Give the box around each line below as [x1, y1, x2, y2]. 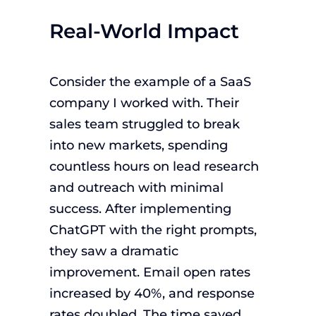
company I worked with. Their [49, 95, 239, 111]
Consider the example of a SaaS [49, 73, 251, 90]
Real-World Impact [49, 18, 239, 43]
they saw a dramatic [49, 243, 178, 259]
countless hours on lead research [49, 158, 259, 174]
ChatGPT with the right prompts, [49, 221, 257, 238]
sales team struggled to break [49, 116, 240, 132]
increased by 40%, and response [49, 285, 255, 301]
